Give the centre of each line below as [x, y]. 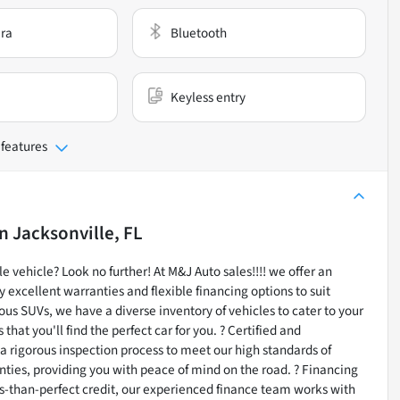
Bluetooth [199, 33]
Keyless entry [208, 97]
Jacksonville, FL [78, 233]
